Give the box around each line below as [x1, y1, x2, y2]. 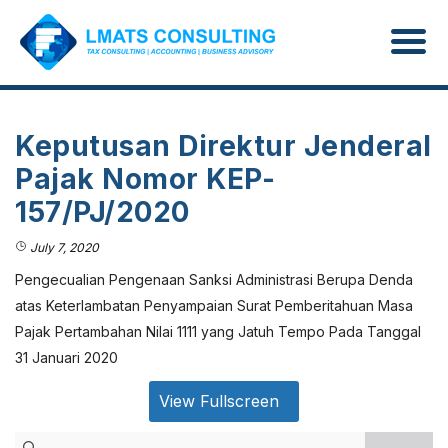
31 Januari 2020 [15, 349, 118, 366]
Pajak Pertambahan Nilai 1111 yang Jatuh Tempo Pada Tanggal [15, 323, 421, 340]
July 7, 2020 [27, 240, 99, 255]
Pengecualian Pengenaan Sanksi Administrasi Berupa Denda [15, 271, 413, 288]
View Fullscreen [159, 391, 279, 411]
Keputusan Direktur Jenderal [15, 129, 432, 163]
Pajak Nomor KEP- [15, 162, 275, 196]
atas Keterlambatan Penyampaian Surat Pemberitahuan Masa [15, 297, 413, 314]
